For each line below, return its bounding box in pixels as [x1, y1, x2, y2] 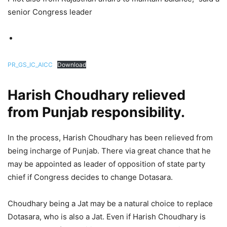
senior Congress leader [8, 7, 92, 17]
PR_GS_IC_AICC [8, 60, 53, 68]
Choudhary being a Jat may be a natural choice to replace [8, 198, 213, 208]
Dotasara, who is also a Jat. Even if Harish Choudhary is [8, 211, 206, 221]
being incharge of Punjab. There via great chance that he [8, 145, 211, 156]
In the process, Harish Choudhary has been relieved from [8, 132, 213, 142]
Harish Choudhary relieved [8, 86, 185, 103]
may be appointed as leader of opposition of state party [8, 159, 205, 169]
